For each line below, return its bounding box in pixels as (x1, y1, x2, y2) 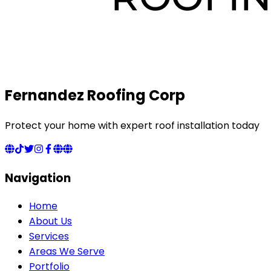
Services (29, 229, 69, 243)
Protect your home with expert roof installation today (5, 119, 260, 133)
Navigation (5, 170, 71, 187)
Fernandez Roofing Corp (5, 85, 185, 106)
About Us (29, 214, 72, 228)
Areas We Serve (29, 244, 105, 258)
